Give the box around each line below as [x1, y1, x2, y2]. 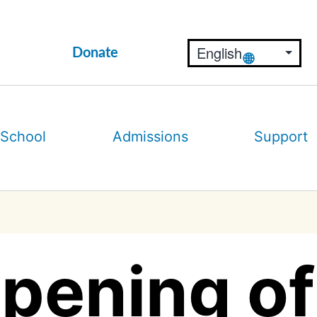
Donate [72, 46, 119, 60]
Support [254, 127, 309, 145]
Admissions [112, 127, 188, 145]
